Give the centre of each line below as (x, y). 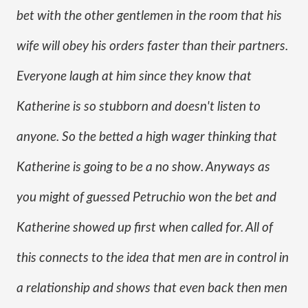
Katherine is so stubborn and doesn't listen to (139, 107)
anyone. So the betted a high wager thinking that (147, 137)
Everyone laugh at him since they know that (134, 77)
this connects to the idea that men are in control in (153, 258)
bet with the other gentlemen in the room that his (149, 16)
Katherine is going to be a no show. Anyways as (143, 167)
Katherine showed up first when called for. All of (145, 228)
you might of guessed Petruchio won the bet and (146, 198)
